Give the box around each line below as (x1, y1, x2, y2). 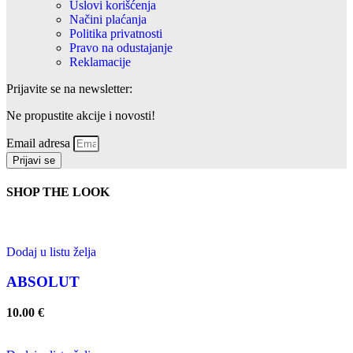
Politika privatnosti (69, 27, 162, 40)
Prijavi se (13, 154, 55, 166)
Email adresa (6, 136, 73, 150)
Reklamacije (69, 55, 131, 69)
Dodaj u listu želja (6, 244, 96, 258)
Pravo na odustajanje (69, 41, 173, 54)
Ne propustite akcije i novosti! (6, 109, 155, 122)
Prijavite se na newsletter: (6, 82, 132, 95)
